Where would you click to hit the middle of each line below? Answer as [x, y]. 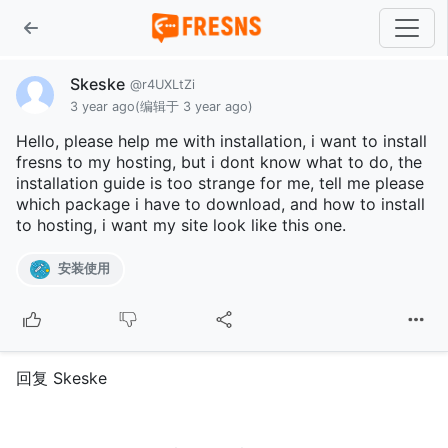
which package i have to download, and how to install [220, 204]
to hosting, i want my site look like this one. [181, 225]
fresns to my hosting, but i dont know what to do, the [219, 162]
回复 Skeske [61, 378]
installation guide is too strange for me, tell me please [220, 183]
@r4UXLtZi [163, 84]
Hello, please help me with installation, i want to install [221, 141]
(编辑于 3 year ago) [194, 107]
